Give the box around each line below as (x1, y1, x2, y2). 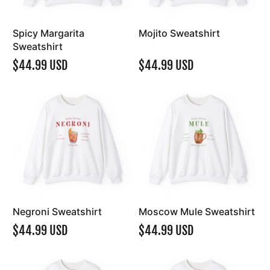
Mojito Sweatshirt (138, 27, 220, 40)
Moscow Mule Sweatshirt (138, 205, 255, 218)
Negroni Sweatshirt (13, 205, 102, 218)
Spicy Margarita (13, 27, 84, 40)
